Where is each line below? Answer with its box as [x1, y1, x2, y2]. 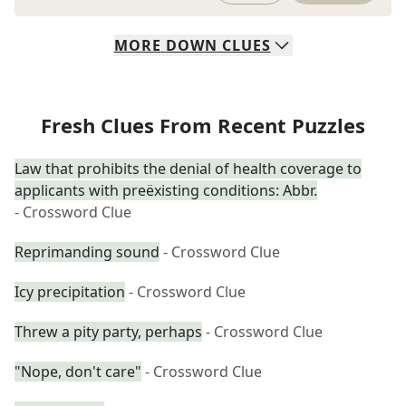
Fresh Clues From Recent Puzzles [41, 111, 365, 139]
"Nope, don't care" [14, 362, 141, 382]
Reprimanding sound [14, 242, 159, 262]
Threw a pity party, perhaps [14, 322, 202, 342]
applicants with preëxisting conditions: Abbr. [14, 180, 317, 200]
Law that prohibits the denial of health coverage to [14, 159, 362, 179]
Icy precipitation [14, 282, 125, 302]
